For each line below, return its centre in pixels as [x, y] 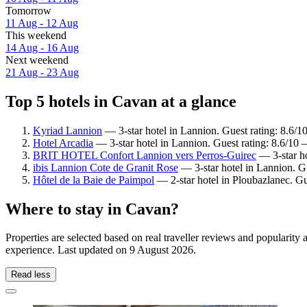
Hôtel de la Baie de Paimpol [94, 180]
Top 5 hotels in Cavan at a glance [121, 101]
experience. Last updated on [67, 250]
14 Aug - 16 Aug [42, 47]
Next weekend [37, 60]
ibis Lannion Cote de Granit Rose [106, 167]
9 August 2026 [161, 250]
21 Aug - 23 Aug [42, 72]
